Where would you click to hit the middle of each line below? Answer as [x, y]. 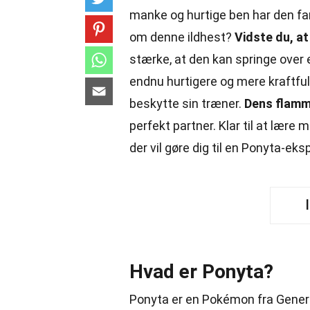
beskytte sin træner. [187, 103]
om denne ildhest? [182, 37]
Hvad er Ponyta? [201, 272]
